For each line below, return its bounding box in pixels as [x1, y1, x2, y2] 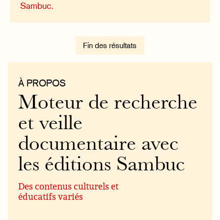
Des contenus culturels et [18, 180, 119, 192]
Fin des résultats [83, 40, 137, 50]
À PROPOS [18, 77, 66, 88]
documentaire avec [18, 135, 179, 155]
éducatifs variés [18, 191, 83, 203]
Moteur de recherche [18, 94, 198, 113]
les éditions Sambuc [18, 156, 185, 175]
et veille [18, 114, 83, 134]
